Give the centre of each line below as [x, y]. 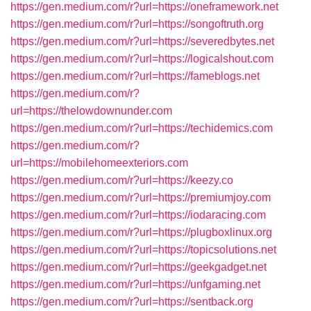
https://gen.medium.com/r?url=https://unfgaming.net [135, 284]
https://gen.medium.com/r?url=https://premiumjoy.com [141, 197]
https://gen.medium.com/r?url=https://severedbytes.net [142, 41]
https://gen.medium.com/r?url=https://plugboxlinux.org [141, 232]
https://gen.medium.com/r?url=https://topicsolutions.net [143, 250]
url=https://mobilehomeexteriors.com [99, 163]
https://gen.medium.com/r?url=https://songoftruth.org [137, 24]
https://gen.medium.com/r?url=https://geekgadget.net [138, 267]
